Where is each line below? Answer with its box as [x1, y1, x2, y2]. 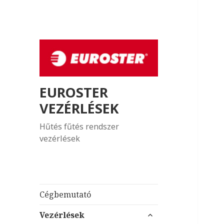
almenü [142, 206, 173, 218]
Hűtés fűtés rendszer [39, 120, 119, 132]
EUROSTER [39, 82, 108, 101]
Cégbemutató [39, 188, 91, 200]
